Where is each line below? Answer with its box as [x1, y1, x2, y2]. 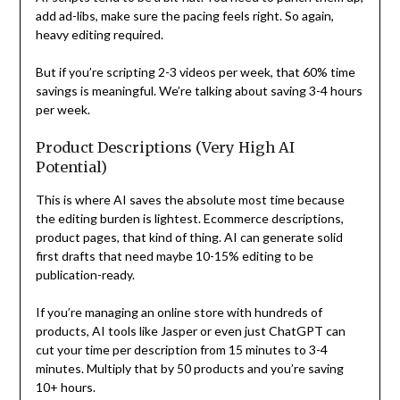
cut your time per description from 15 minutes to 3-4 [35, 341, 328, 357]
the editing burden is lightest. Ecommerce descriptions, [35, 210, 344, 226]
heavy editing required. [35, 26, 163, 42]
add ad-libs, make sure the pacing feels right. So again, [35, 7, 334, 23]
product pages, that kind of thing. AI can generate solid [35, 229, 343, 245]
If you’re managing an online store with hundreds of [35, 304, 322, 320]
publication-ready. [35, 266, 135, 282]
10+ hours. [35, 379, 96, 395]
